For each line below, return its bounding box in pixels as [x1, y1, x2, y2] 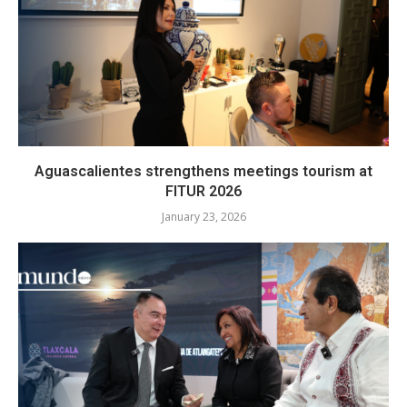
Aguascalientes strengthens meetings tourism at [35, 162, 372, 180]
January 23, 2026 [161, 208, 246, 224]
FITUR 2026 [165, 182, 242, 200]
